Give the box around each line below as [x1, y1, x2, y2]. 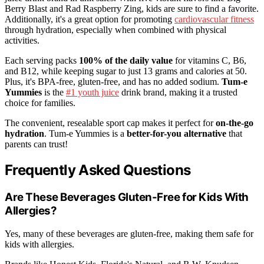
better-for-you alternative [127, 128, 226, 139]
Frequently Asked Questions [5, 161, 191, 179]
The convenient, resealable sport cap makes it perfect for [5, 118, 216, 128]
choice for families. [5, 98, 75, 108]
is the [42, 87, 66, 98]
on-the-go [216, 118, 253, 128]
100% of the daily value [79, 55, 173, 66]
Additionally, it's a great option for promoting [5, 14, 174, 25]
